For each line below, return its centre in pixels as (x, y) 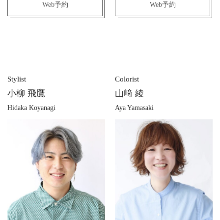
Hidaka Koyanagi (31, 108)
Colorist (127, 79)
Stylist (17, 79)
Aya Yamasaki (134, 108)
